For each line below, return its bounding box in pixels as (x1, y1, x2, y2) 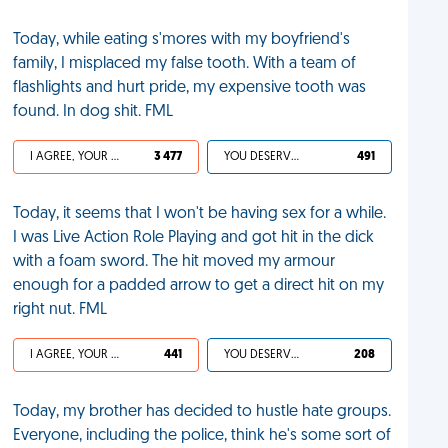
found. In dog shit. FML (13, 104, 174, 120)
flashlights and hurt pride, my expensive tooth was (13, 80, 367, 96)
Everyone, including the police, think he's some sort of (13, 428, 392, 444)
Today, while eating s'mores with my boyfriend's (13, 32, 351, 48)
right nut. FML (13, 302, 108, 318)
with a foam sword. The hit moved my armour (13, 254, 336, 270)
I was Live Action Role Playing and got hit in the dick (13, 230, 375, 246)
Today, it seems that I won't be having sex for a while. (13, 206, 387, 222)
